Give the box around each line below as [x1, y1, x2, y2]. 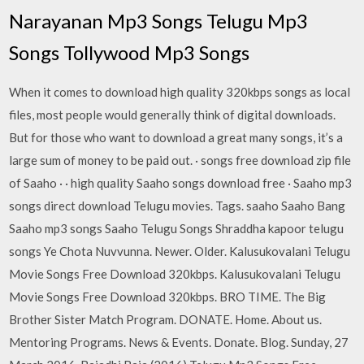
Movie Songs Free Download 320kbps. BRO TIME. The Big [9, 288, 327, 304]
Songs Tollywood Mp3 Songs [9, 40, 250, 64]
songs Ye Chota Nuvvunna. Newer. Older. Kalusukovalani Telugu [9, 243, 351, 258]
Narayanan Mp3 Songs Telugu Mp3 [9, 8, 309, 32]
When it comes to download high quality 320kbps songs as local [9, 84, 351, 99]
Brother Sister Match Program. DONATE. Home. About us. [9, 311, 323, 327]
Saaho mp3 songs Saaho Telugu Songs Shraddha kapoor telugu [9, 220, 344, 236]
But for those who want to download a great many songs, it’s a [9, 129, 344, 145]
